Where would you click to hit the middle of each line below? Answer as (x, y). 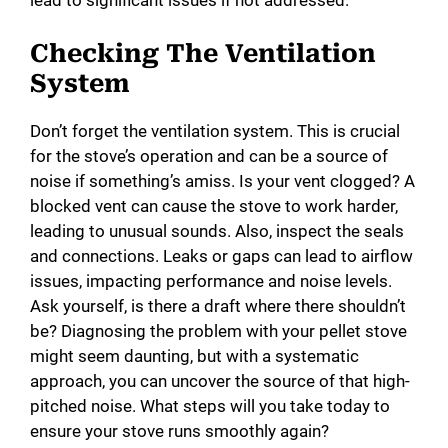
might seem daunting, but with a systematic (194, 355)
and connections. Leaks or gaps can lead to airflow (221, 255)
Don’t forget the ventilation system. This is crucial (215, 130)
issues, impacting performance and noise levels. (211, 280)
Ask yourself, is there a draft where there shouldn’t (218, 305)
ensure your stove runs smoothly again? (179, 430)
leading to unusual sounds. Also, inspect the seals (217, 230)
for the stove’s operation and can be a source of (209, 155)
